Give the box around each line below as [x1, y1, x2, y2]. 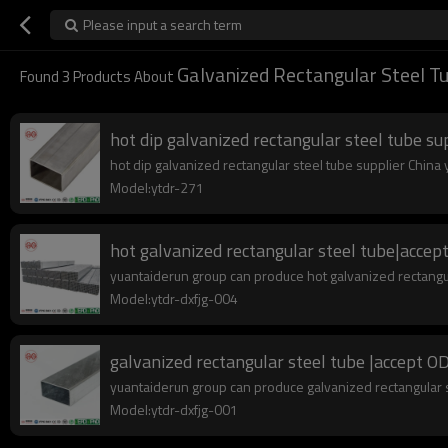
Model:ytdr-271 [110, 177, 204, 198]
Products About [70, 65, 177, 88]
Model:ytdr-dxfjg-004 [110, 288, 238, 309]
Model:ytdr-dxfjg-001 [110, 399, 238, 420]
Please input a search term [83, 14, 242, 35]
